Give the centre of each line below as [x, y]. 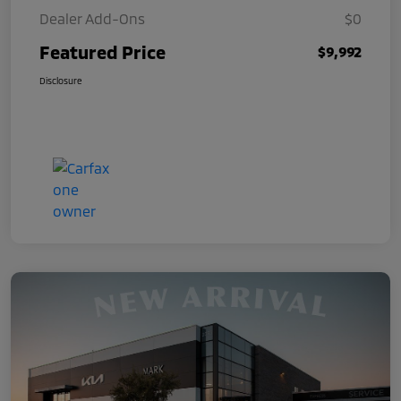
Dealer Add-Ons [92, 18]
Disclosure [61, 80]
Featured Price [102, 51]
